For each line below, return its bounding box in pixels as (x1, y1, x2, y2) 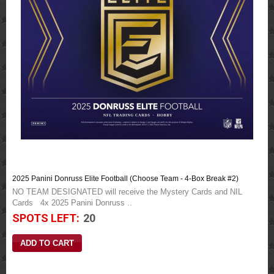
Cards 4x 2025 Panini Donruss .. (12, 198, 132, 207)
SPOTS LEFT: (12, 212, 80, 224)
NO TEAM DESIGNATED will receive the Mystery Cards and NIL (12, 187, 242, 196)
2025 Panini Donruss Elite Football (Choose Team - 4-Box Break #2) (12, 174, 239, 183)
